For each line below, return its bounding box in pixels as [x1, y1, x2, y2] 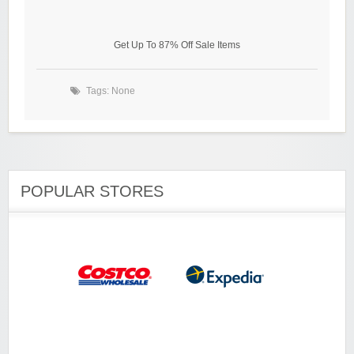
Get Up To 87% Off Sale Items [114, 40, 240, 51]
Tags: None [86, 85, 135, 97]
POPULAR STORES [21, 183, 164, 201]
